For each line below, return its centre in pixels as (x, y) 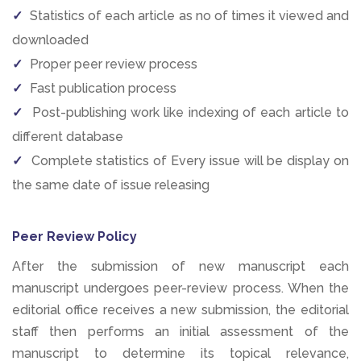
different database (68, 137)
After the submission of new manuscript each (180, 267)
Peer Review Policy (75, 237)
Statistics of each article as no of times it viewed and (188, 16)
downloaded (50, 40)
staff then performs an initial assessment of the (180, 332)
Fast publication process (102, 89)
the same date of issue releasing (111, 185)
